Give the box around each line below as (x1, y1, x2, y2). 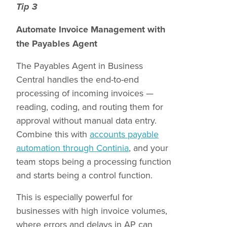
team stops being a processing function (16, 155, 171, 168)
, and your (129, 141, 168, 154)
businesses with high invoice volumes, (16, 204, 167, 217)
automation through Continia (16, 141, 129, 154)
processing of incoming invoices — (16, 87, 154, 99)
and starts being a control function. (16, 169, 153, 181)
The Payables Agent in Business (16, 59, 143, 72)
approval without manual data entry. (16, 114, 157, 127)
